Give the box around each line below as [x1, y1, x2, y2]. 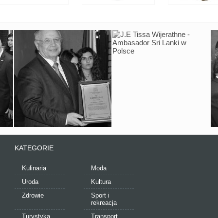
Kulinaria [22, 164, 47, 172]
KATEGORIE [15, 144, 54, 152]
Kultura [91, 178, 111, 185]
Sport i [91, 192, 110, 199]
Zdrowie [22, 192, 44, 199]
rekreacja [91, 199, 117, 206]
